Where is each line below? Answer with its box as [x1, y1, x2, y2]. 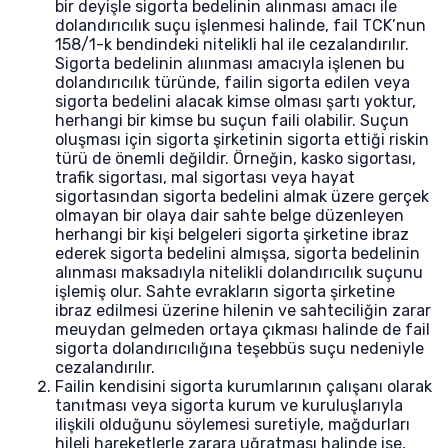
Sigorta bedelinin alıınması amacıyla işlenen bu [55, 54, 405, 73]
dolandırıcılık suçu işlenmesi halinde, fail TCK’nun [55, 16, 426, 35]
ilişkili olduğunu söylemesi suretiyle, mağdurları [55, 415, 410, 434]
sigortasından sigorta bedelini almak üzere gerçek [55, 187, 429, 206]
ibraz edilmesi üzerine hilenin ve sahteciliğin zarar [55, 301, 431, 320]
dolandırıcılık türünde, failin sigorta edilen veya [55, 73, 410, 92]
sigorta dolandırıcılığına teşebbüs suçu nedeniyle [55, 339, 424, 358]
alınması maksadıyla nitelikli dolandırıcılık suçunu [55, 263, 423, 282]
